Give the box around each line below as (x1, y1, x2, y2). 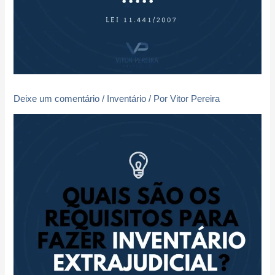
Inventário (107, 93, 147, 104)
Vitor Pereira (170, 93, 220, 104)
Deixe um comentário (14, 93, 100, 104)
